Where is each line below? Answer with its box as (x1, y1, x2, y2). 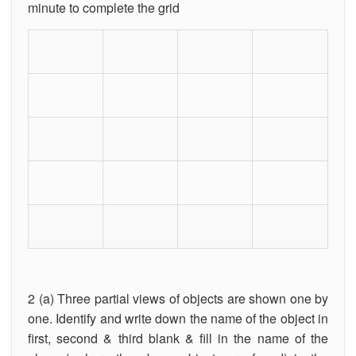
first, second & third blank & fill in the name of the (28, 328, 328, 347)
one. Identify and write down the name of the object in (28, 308, 328, 327)
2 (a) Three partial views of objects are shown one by (28, 288, 328, 308)
